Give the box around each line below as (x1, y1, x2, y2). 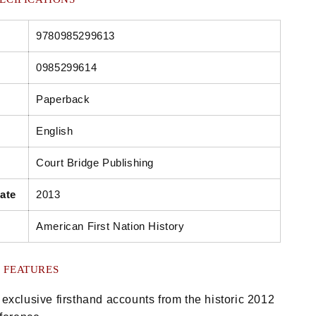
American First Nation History (36, 220, 185, 233)
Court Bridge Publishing (36, 157, 154, 169)
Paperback (36, 93, 90, 106)
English (36, 125, 73, 138)
